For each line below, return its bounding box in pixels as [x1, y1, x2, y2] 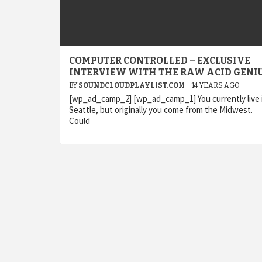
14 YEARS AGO [192, 81, 240, 89]
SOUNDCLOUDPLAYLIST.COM [78, 81, 186, 89]
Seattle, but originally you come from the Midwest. [69, 104, 253, 115]
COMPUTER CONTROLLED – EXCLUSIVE [69, 55, 250, 66]
